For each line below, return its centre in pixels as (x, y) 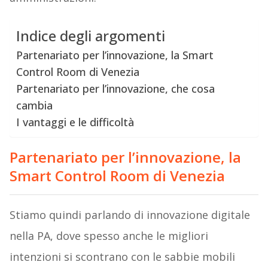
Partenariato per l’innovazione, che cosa (115, 89)
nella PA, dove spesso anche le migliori (109, 236)
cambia (34, 106)
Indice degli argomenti (90, 36)
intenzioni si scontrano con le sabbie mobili (122, 257)
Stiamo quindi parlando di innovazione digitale (130, 215)
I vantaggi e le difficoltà (75, 122)
